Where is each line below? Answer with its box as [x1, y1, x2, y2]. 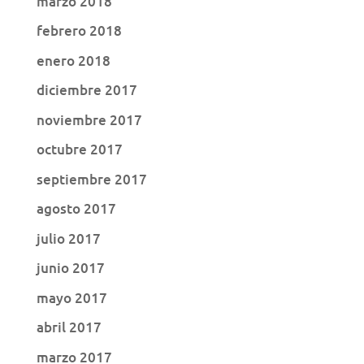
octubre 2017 [36, 140, 123, 159]
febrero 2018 [36, 21, 122, 41]
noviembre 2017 [36, 110, 142, 129]
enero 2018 [36, 50, 110, 70]
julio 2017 [36, 228, 101, 248]
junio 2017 [36, 258, 105, 278]
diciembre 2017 [36, 80, 137, 100]
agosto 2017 [36, 199, 116, 219]
